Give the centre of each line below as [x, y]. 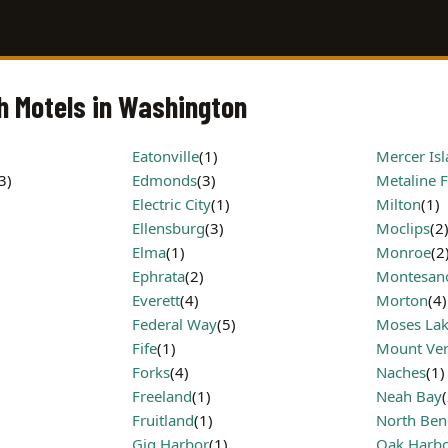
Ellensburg [168, 228]
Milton [398, 204]
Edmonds [164, 180]
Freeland [162, 396]
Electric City [171, 204]
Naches [401, 372]
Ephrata [158, 276]
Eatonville [165, 156]
